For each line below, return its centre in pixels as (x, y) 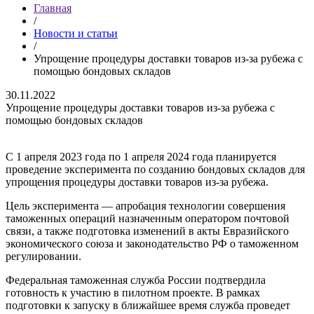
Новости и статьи (76, 33)
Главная (53, 8)
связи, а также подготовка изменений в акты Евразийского (147, 231)
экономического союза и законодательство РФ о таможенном (152, 244)
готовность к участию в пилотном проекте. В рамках (133, 293)
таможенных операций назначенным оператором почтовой (148, 218)
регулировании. (43, 256)
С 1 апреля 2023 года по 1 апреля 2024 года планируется (141, 157)
